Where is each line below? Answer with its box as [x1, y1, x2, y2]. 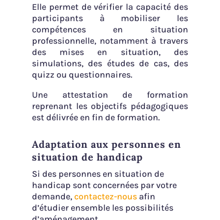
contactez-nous [74, 191, 139, 202]
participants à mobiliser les [31, 12, 189, 24]
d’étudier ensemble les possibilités [31, 202, 173, 213]
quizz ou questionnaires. [31, 69, 132, 80]
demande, [31, 191, 74, 202]
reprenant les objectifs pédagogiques [31, 100, 189, 111]
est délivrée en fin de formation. [31, 111, 160, 123]
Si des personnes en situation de [31, 168, 164, 179]
